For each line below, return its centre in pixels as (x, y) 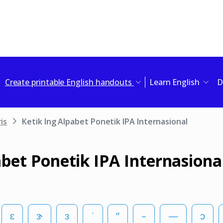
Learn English (175, 82)
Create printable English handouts (69, 82)
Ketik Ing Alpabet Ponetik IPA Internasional (105, 121)
